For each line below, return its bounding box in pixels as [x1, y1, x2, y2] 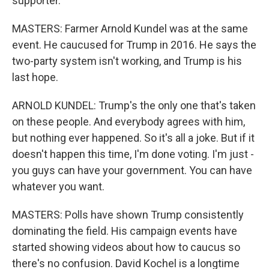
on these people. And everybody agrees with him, [12, 115, 245, 128]
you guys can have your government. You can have [12, 164, 252, 177]
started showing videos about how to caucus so [12, 241, 240, 254]
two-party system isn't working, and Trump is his [12, 55, 242, 68]
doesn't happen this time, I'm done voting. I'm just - [12, 148, 254, 161]
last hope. [12, 71, 58, 84]
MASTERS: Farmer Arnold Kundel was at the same [12, 22, 248, 35]
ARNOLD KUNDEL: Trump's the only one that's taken [12, 99, 256, 112]
